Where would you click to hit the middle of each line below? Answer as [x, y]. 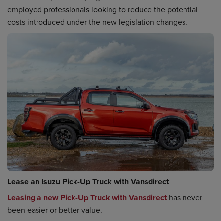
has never [184, 197]
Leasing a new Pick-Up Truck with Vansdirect [87, 197]
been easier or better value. [55, 209]
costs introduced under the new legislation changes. [97, 21]
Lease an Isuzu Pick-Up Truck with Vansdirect [88, 181]
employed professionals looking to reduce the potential [103, 9]
